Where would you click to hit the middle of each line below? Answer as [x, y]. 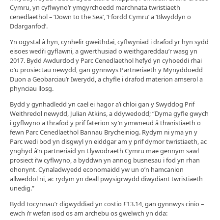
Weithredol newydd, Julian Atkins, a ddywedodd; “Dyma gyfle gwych [109, 113]
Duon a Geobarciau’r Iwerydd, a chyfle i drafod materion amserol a [106, 79]
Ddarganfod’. [29, 26]
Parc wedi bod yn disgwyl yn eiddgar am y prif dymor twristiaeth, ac [108, 141]
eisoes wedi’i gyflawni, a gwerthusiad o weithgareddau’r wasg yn [104, 51]
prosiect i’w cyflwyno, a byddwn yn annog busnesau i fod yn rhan [105, 160]
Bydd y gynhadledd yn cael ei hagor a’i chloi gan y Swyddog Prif [102, 104]
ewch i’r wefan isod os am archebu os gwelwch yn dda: [89, 213]
